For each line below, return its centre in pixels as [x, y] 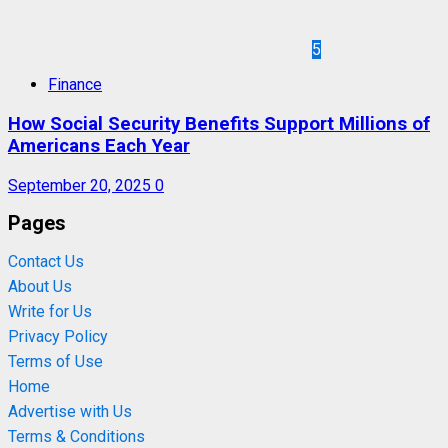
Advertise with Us [70, 411]
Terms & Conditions [76, 436]
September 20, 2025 [81, 185]
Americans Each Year [99, 146]
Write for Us [50, 311]
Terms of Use [55, 361]
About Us [40, 286]
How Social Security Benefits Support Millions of [219, 124]
